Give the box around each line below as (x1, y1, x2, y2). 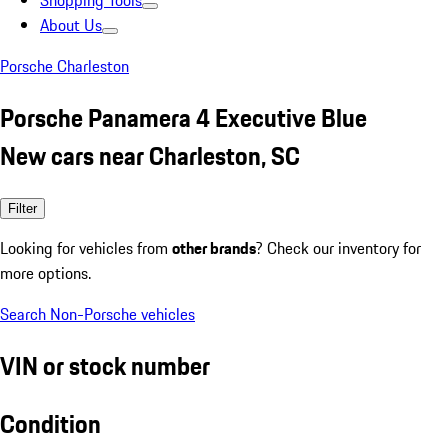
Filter (8, 200, 37, 216)
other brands (172, 235, 256, 260)
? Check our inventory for (256, 235, 421, 260)
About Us (40, 13, 102, 37)
